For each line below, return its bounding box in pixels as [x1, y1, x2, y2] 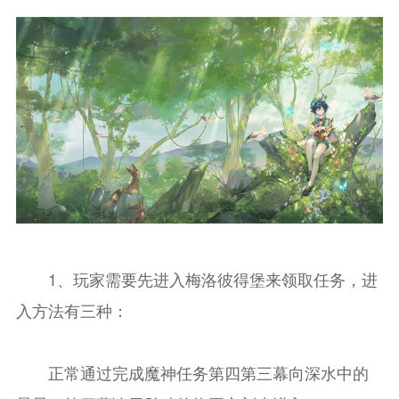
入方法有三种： [15, 297, 128, 322]
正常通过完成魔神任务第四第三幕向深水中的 [15, 360, 369, 384]
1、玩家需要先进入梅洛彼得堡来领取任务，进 [15, 266, 378, 290]
